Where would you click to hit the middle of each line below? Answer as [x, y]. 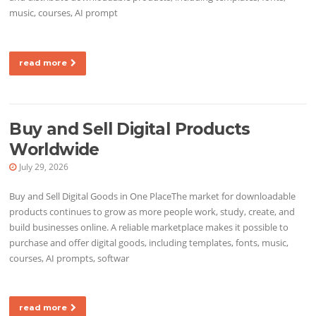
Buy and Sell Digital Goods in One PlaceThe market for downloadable [153, 196]
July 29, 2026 [44, 167]
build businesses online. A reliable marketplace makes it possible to [149, 227]
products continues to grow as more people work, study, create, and [152, 212]
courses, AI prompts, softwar [69, 259]
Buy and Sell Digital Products [130, 129]
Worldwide [54, 150]
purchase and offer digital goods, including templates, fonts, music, [149, 243]
